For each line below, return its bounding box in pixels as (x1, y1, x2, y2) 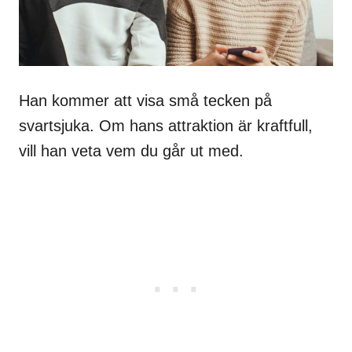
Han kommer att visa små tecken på (19, 92, 272, 110)
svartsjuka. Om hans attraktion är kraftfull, (19, 117, 313, 135)
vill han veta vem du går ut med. (19, 142, 244, 160)
